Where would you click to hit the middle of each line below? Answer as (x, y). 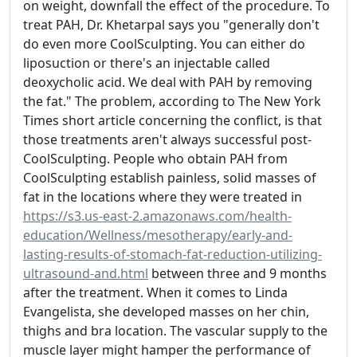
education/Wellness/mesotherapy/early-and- (158, 235)
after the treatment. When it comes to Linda (155, 292)
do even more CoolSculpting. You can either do (164, 44)
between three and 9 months (237, 273)
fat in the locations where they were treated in (163, 197)
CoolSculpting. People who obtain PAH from (155, 159)
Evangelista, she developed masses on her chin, (166, 312)
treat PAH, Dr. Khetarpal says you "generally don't (171, 25)
